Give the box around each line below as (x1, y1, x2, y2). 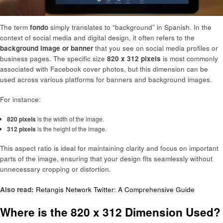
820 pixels (6, 114, 36, 124)
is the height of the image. (35, 124, 107, 133)
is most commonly (161, 54, 218, 64)
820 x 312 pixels (107, 54, 161, 64)
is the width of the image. (35, 114, 104, 123)
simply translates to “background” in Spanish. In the (48, 22, 212, 32)
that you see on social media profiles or (93, 43, 218, 53)
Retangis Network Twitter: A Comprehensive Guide (36, 184, 195, 194)
